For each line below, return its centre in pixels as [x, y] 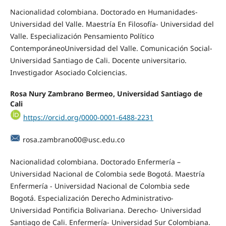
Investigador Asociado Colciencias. [68, 72]
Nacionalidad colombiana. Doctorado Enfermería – [95, 161]
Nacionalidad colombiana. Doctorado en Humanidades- [104, 12]
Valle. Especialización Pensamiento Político [82, 36]
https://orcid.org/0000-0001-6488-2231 [88, 117]
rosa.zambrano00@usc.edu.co [73, 139]
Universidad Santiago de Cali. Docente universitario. [98, 60]
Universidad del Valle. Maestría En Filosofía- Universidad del [112, 24]
